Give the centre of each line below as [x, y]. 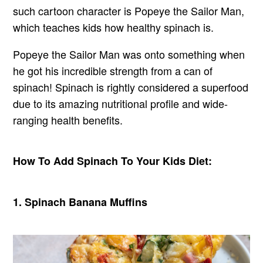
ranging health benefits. [68, 119]
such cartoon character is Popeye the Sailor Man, [129, 10]
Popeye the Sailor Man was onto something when [129, 54]
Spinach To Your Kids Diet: [143, 161]
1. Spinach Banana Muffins [80, 202]
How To [33, 161]
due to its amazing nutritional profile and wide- [121, 103]
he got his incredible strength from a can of [113, 70]
